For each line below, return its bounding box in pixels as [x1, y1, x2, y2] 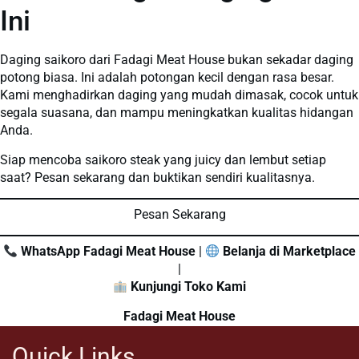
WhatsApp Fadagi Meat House [18, 244, 196, 260]
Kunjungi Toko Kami [127, 279, 247, 295]
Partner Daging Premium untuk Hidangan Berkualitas [30, 325, 329, 341]
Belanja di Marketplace [220, 244, 357, 260]
